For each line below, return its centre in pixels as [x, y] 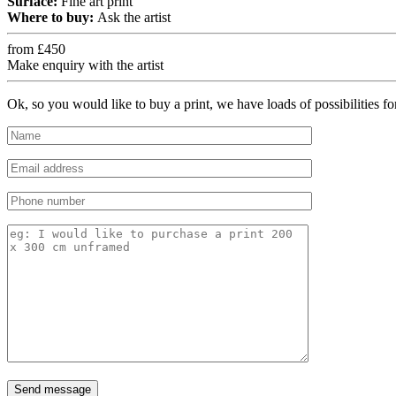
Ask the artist [134, 18]
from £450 [36, 49]
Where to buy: [52, 18]
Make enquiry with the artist [85, 65]
